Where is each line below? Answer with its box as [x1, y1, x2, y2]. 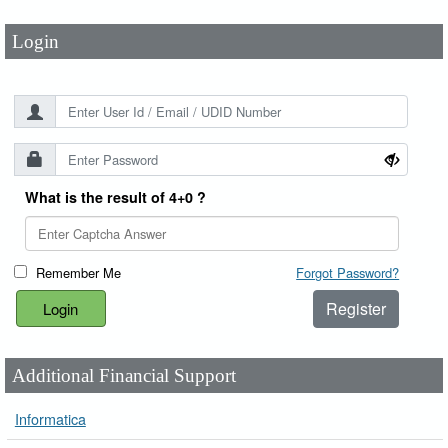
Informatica [14, 408, 86, 430]
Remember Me [36, 262, 122, 282]
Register [326, 296, 387, 320]
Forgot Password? [296, 262, 400, 282]
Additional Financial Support [12, 364, 237, 386]
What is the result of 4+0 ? [25, 187, 206, 208]
